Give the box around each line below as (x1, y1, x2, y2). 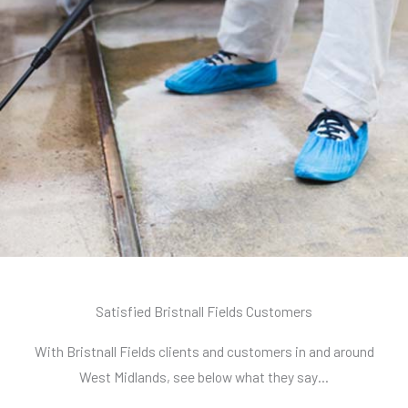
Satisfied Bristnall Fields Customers (96, 302, 312, 321)
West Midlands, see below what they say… (79, 368, 329, 386)
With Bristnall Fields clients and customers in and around (34, 342, 374, 361)
